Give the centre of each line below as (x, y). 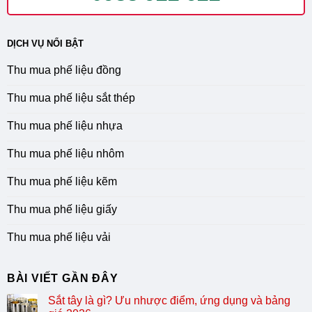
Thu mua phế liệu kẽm (62, 182)
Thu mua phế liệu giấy (62, 210)
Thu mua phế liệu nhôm (65, 154)
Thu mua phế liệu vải (58, 237)
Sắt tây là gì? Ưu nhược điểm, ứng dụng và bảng (169, 301)
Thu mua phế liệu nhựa (64, 126)
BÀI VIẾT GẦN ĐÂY (62, 279)
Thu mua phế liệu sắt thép (71, 98)
